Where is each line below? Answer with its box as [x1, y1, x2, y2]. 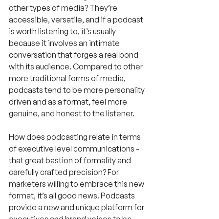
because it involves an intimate [9, 38, 121, 48]
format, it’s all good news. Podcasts [9, 190, 136, 200]
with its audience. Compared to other [9, 61, 144, 71]
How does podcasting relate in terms [9, 131, 142, 142]
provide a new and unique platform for [9, 202, 146, 212]
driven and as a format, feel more [9, 96, 129, 107]
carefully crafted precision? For [9, 167, 120, 177]
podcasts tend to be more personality [9, 85, 146, 95]
